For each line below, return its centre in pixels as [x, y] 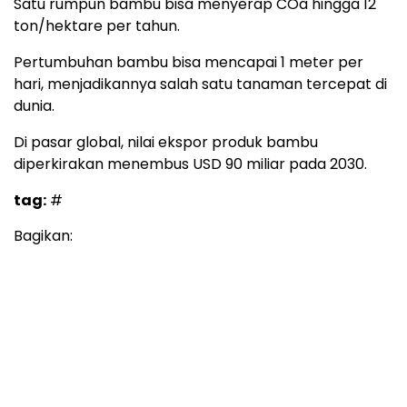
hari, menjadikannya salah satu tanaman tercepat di [200, 84]
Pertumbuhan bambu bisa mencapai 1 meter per [189, 62]
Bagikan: [43, 235]
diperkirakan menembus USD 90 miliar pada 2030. [190, 164]
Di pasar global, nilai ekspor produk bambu [166, 142]
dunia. [34, 105]
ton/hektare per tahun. [97, 25]
